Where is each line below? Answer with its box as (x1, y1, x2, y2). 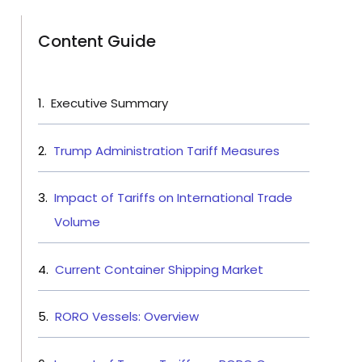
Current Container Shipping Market (55, 260, 263, 278)
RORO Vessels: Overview (55, 308, 199, 326)
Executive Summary (51, 95, 168, 112)
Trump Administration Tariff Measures (53, 141, 280, 159)
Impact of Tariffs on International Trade (54, 189, 293, 207)
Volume (54, 213, 100, 231)
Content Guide (38, 30, 156, 53)
